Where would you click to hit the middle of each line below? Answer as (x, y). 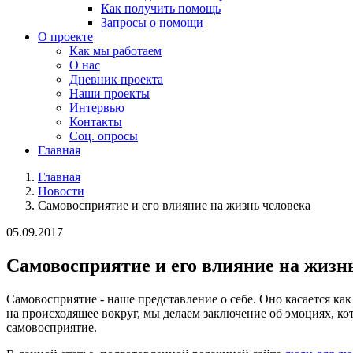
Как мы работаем (115, 51)
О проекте (65, 37)
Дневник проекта (116, 79)
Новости (61, 191)
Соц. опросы (104, 136)
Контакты (96, 122)
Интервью (97, 108)
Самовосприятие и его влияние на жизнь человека (174, 205)
